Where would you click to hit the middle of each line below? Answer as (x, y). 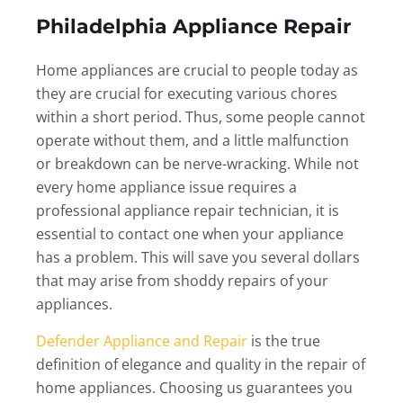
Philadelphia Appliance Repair (193, 27)
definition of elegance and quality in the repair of (201, 365)
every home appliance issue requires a (166, 188)
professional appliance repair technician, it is (188, 211)
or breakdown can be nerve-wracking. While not (197, 164)
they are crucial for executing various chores (187, 94)
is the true (284, 341)
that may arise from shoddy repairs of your (182, 281)
